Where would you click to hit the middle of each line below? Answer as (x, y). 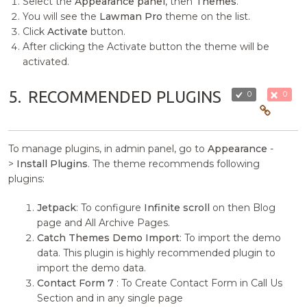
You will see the (61, 16)
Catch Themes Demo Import (109, 238)
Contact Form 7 (77, 283)
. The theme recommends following (174, 164)
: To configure (110, 208)
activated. (46, 62)
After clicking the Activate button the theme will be (146, 47)
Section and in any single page (110, 298)
